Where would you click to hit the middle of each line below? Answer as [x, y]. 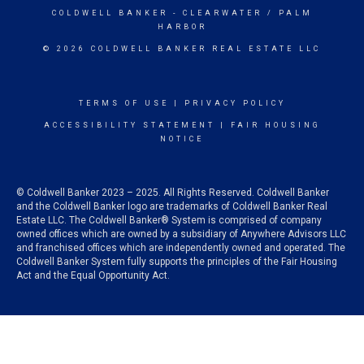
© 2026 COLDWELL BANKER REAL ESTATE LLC [182, 49]
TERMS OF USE [123, 103]
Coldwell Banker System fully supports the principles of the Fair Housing [177, 262]
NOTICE [182, 139]
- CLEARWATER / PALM [240, 13]
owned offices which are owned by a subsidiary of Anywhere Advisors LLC [181, 234]
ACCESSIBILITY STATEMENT [129, 125]
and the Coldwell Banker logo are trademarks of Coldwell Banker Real [172, 206]
